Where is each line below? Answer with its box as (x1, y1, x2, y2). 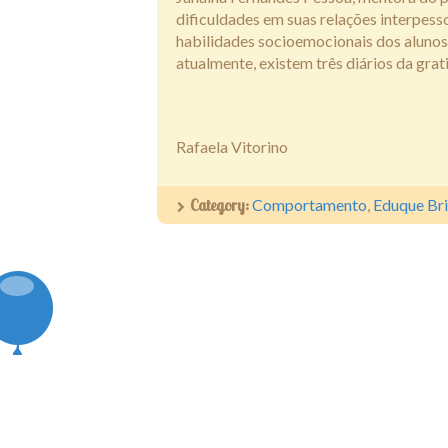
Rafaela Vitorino (176, 137, 288, 156)
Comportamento (252, 195, 367, 214)
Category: (190, 195, 252, 215)
